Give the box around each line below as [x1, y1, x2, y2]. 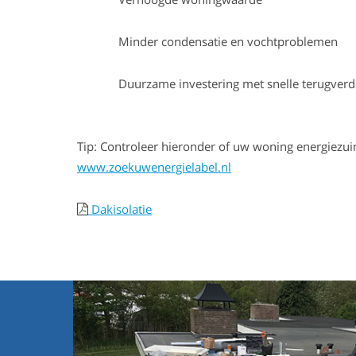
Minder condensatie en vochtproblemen [76, 33, 338, 49]
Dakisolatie [87, 201, 152, 217]
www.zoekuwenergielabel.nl [76, 159, 231, 175]
